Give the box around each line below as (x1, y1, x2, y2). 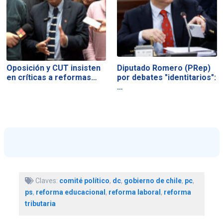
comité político (59, 177, 110, 185)
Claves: (33, 177, 59, 185)
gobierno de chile (123, 177, 182, 185)
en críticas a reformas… (6, 72, 97, 82)
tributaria (24, 200, 56, 208)
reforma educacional (35, 188, 106, 197)
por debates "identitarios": (117, 72, 217, 82)
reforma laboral (108, 188, 161, 197)
